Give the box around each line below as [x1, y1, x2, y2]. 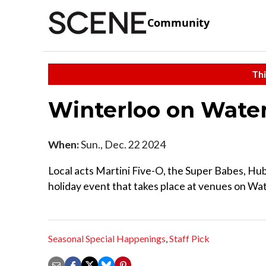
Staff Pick [169, 233, 210, 245]
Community [147, 15, 210, 30]
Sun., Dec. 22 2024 [79, 138, 166, 151]
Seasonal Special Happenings [48, 233, 166, 245]
